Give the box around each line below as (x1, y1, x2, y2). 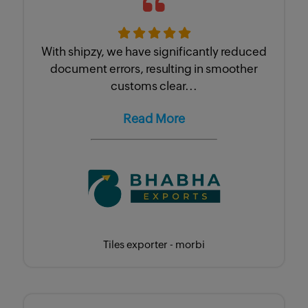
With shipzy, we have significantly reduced (41, 44, 267, 58)
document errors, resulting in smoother (50, 61, 258, 76)
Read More (123, 111, 185, 126)
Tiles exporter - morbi (103, 239, 205, 251)
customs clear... (111, 78, 197, 93)
